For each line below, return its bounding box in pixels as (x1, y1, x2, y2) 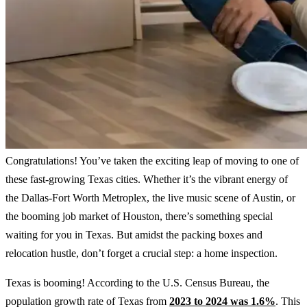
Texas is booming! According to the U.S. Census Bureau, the (5, 276, 269, 288)
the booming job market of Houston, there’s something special (5, 210, 273, 222)
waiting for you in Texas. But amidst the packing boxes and (5, 228, 262, 241)
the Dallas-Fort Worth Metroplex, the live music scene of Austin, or (5, 191, 295, 204)
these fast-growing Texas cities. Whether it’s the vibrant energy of (5, 173, 288, 185)
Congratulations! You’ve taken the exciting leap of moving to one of (5, 154, 299, 167)
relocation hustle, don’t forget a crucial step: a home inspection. (5, 247, 278, 259)
